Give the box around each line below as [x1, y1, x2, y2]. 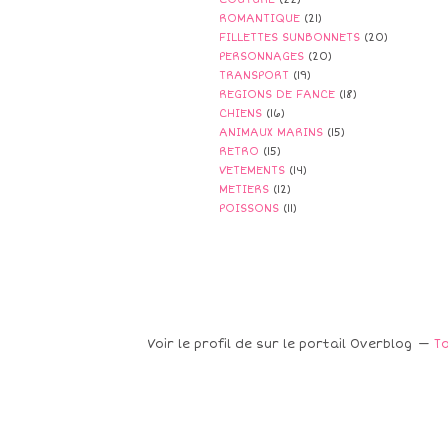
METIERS [219, 183, 269, 196]
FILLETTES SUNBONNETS [219, 31, 360, 44]
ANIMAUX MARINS [219, 126, 323, 139]
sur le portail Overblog [255, 337, 412, 352]
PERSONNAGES [219, 50, 304, 63]
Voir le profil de [146, 337, 256, 352]
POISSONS [219, 202, 279, 215]
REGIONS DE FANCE [219, 88, 335, 101]
